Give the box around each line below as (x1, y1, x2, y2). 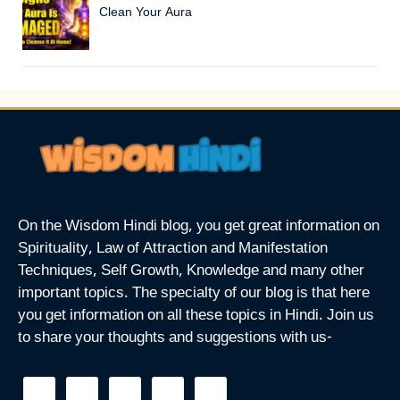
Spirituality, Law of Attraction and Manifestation (18, 239, 328, 260)
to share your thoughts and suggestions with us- (18, 329, 332, 349)
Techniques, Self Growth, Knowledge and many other (18, 262, 364, 282)
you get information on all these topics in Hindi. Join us (18, 306, 374, 327)
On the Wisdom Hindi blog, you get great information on (18, 217, 379, 237)
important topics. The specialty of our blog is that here (18, 284, 370, 304)
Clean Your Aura (98, 4, 192, 21)
